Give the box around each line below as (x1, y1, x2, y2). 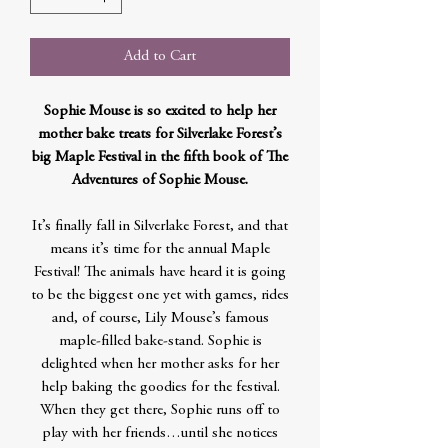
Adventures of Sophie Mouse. (72, 173, 248, 188)
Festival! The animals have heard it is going (34, 265, 286, 280)
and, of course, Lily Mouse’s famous (51, 311, 269, 326)
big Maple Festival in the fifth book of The (32, 150, 288, 165)
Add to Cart (124, 49, 196, 64)
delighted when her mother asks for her (41, 357, 279, 372)
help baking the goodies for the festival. (40, 380, 280, 395)
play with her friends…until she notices (42, 426, 278, 441)
